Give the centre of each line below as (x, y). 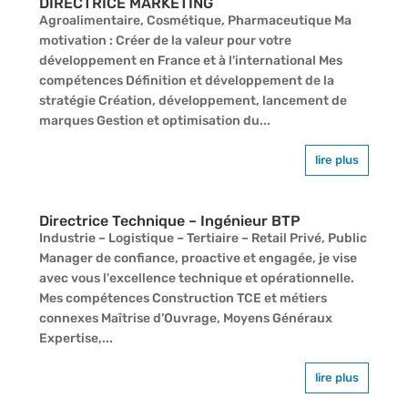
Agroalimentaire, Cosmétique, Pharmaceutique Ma (195, 20)
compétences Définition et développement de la (186, 80)
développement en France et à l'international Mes (190, 60)
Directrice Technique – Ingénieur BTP (169, 220)
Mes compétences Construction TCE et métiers (183, 298)
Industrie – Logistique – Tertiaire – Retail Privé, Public (203, 238)
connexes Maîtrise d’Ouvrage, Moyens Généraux (185, 318)
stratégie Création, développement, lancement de (193, 100)
